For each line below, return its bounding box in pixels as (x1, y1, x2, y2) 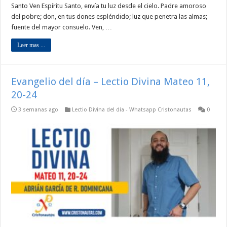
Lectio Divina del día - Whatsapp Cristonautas (72, 106, 192, 113)
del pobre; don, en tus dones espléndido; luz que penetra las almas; (11, 12, 208, 20)
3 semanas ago (18, 106, 59, 113)
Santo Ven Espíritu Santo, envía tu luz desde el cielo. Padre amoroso (11, 2, 207, 10)
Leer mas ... (17, 41, 46, 49)
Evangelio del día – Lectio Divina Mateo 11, (11, 75, 210, 88)
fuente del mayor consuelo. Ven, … (11, 23, 112, 31)
